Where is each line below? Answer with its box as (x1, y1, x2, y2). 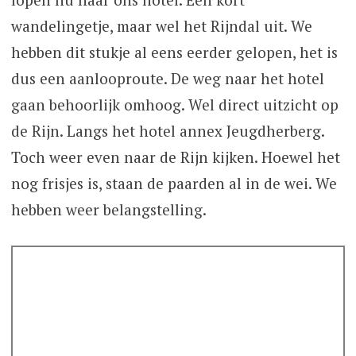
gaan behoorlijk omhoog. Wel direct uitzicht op (10, 95, 339, 115)
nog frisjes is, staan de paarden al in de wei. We (10, 173, 337, 194)
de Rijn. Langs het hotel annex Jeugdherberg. (10, 121, 324, 141)
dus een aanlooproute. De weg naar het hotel (10, 68, 324, 89)
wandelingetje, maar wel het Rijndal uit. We (10, 16, 312, 37)
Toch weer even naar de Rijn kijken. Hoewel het (10, 147, 340, 168)
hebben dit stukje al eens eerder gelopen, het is (10, 42, 338, 63)
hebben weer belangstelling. (10, 199, 207, 220)
